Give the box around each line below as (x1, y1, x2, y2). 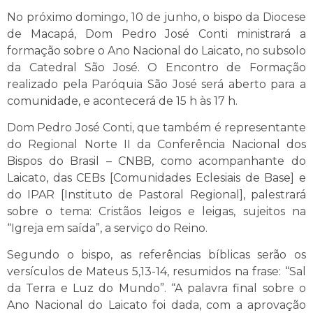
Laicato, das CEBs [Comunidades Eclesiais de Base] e (7, 170, 306, 184)
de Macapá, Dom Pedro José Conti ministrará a (7, 27, 306, 41)
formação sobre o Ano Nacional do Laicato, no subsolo (7, 43, 306, 57)
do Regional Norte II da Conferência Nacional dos (7, 137, 306, 151)
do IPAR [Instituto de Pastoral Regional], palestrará (7, 187, 306, 201)
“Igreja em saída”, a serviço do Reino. (7, 221, 208, 235)
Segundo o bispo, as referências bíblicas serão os (7, 248, 306, 262)
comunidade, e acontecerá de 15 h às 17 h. (7, 94, 238, 108)
